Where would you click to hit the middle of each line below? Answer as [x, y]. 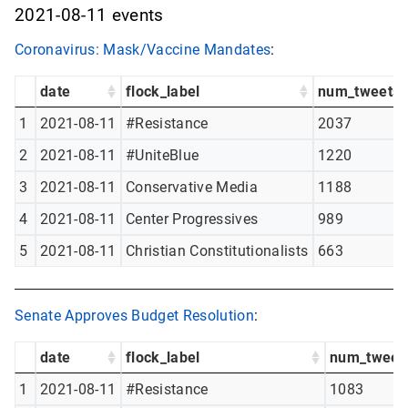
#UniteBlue [163, 156]
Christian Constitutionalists [217, 251]
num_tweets [359, 92]
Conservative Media [192, 188]
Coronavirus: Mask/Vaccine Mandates [143, 50]
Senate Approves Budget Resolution [134, 316]
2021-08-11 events [89, 16]
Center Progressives [192, 219]
